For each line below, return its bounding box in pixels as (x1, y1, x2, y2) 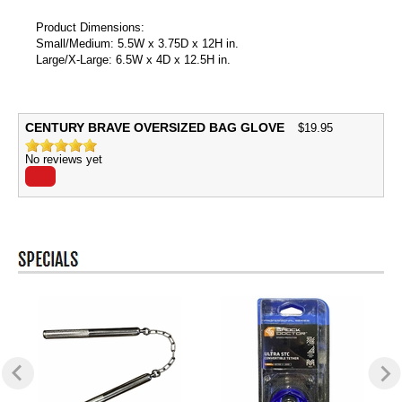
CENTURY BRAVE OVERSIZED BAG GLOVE (25, 119, 284, 135)
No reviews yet (25, 152, 102, 166)
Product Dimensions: (36, 20, 144, 34)
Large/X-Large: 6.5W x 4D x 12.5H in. (36, 52, 231, 66)
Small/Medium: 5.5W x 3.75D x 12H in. (36, 36, 239, 50)
